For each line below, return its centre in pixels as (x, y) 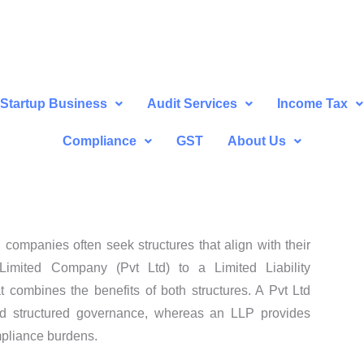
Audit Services (193, 104)
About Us (256, 141)
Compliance (99, 141)
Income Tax (313, 104)
